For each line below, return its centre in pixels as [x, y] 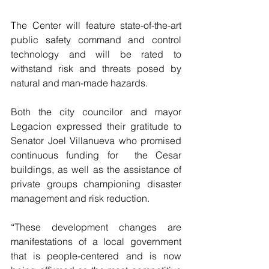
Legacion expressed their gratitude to [96, 126]
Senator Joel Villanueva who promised [96, 141]
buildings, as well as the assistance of [96, 170]
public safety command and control [96, 40]
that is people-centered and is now [96, 256]
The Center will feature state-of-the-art [96, 26]
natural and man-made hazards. [79, 83]
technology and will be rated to [96, 54]
